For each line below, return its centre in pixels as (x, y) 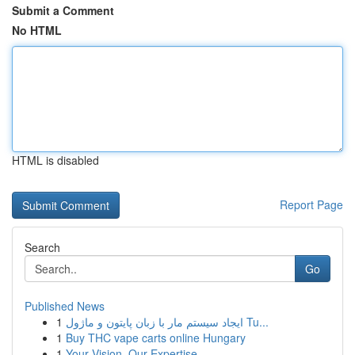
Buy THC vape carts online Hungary (156, 338)
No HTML (37, 30)
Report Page (311, 204)
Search (42, 247)
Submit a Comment (63, 10)
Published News (65, 306)
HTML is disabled (55, 160)
